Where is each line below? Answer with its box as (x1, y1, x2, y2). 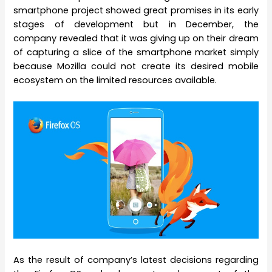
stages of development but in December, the (13, 18, 259, 30)
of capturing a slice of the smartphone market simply (13, 46, 259, 58)
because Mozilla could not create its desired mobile (13, 59, 259, 72)
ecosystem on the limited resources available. (13, 73, 217, 86)
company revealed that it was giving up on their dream (13, 32, 259, 44)
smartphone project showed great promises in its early (13, 4, 259, 16)
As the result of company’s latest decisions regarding (13, 253, 259, 266)
